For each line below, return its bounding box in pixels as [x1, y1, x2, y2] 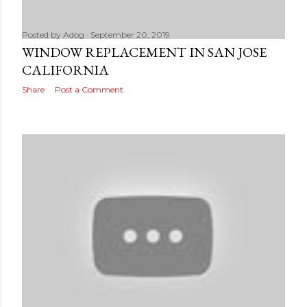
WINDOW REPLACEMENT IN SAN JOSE [22, 43, 267, 61]
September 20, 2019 [90, 29, 170, 40]
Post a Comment [55, 84, 123, 95]
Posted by [22, 29, 63, 40]
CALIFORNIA [22, 61, 109, 79]
